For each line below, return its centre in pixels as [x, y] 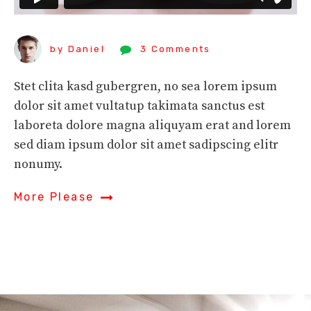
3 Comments [175, 49]
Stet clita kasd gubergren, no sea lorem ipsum [145, 86]
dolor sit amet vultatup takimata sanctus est [139, 106]
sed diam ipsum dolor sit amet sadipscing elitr [146, 144]
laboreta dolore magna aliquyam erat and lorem [152, 125]
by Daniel [78, 49]
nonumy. [38, 164]
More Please [54, 196]
